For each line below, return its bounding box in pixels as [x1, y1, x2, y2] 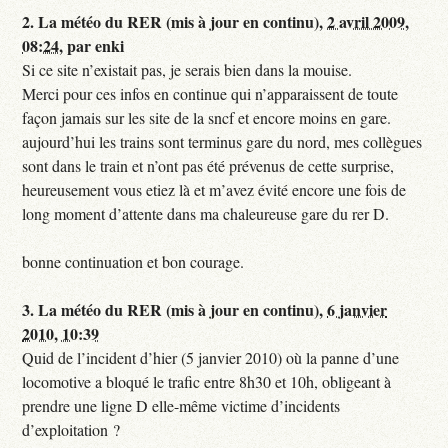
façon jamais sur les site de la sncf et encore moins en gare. [22, 107, 392, 129]
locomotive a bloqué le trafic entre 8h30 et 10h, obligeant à [22, 371, 392, 393]
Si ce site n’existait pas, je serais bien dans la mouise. [22, 59, 353, 81]
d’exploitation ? [22, 419, 121, 441]
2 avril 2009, [327, 10, 410, 34]
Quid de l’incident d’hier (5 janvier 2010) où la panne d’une [22, 347, 400, 369]
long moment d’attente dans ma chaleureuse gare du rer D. [22, 203, 390, 225]
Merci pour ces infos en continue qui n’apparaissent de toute [22, 83, 399, 105]
